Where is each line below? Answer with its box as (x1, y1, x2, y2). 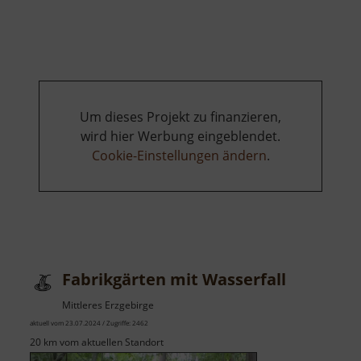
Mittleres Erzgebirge (62, 298, 154, 313)
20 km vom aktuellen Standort (30, 335, 164, 350)
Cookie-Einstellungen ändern (91, 147, 267, 165)
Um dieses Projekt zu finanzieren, (80, 108, 281, 127)
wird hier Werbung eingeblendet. (81, 127, 280, 146)
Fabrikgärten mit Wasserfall (62, 268, 286, 291)
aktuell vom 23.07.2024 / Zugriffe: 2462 (30, 318, 148, 328)
